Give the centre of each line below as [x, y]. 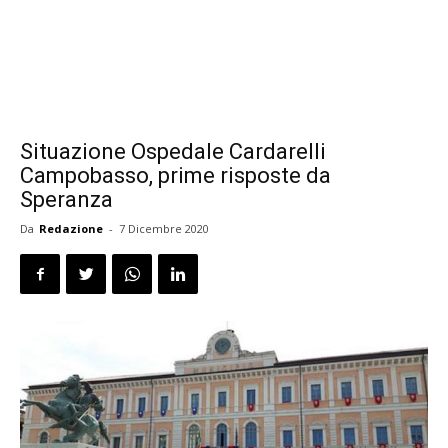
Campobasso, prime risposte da [175, 175]
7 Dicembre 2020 [164, 228]
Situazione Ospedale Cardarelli [173, 151]
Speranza [66, 199]
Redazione [71, 228]
